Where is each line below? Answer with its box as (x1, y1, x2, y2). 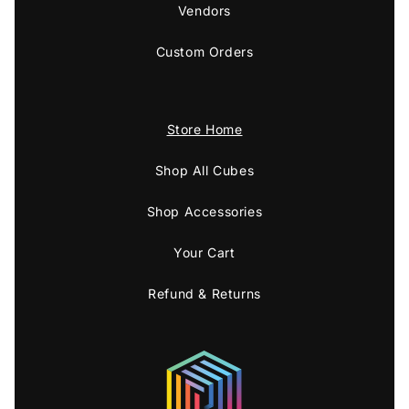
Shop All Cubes (154, 163, 255, 179)
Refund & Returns (148, 286, 261, 302)
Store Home (166, 121, 243, 138)
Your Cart (173, 245, 236, 261)
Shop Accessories (146, 204, 263, 220)
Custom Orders (155, 44, 254, 60)
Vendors (177, 3, 232, 19)
